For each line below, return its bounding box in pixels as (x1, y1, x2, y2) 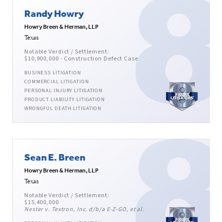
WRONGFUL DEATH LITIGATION (24, 105, 102, 112)
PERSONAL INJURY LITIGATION (24, 87, 103, 95)
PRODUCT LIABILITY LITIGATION (24, 96, 105, 104)
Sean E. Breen (24, 151, 85, 164)
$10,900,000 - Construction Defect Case (24, 55, 138, 63)
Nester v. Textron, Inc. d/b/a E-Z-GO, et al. (24, 205, 145, 214)
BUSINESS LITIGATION (24, 69, 81, 77)
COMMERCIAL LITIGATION (24, 78, 89, 86)
